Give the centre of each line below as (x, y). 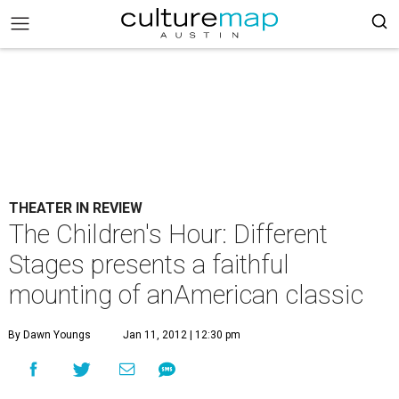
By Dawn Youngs (49, 335)
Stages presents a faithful (149, 265)
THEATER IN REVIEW (76, 208)
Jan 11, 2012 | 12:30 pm (182, 335)
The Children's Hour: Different (168, 234)
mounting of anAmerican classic (186, 295)
